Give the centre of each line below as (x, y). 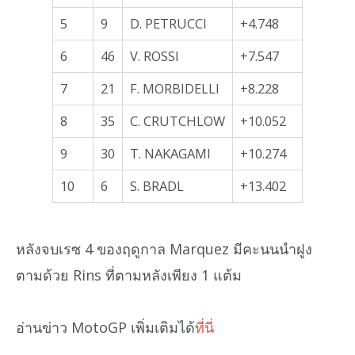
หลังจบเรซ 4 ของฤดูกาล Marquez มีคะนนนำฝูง (164, 248)
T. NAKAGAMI (170, 154)
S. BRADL (157, 186)
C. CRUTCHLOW (177, 121)
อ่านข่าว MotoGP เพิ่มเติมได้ (105, 328)
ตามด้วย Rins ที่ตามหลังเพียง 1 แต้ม (129, 275)
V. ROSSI (155, 56)
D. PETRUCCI (168, 24)
